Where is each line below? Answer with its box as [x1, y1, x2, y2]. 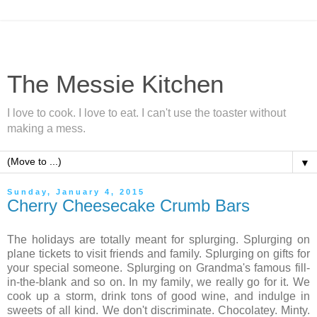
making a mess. [7, 122, 86, 134]
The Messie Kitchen [7, 71, 224, 98]
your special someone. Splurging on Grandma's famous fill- [7, 261, 310, 274]
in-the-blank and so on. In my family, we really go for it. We [7, 275, 310, 288]
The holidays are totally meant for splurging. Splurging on [7, 233, 310, 246]
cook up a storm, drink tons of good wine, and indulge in [7, 289, 310, 302]
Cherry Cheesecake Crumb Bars [7, 196, 250, 215]
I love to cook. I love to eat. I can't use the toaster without [7, 107, 286, 119]
